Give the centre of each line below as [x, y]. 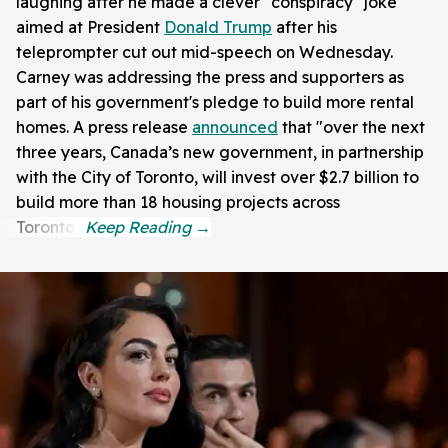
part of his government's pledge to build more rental [215, 101]
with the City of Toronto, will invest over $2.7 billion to [217, 176]
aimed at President [90, 26]
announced [235, 126]
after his [304, 26]
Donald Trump [218, 26]
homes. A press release [104, 126]
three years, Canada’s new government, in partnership [220, 151]
